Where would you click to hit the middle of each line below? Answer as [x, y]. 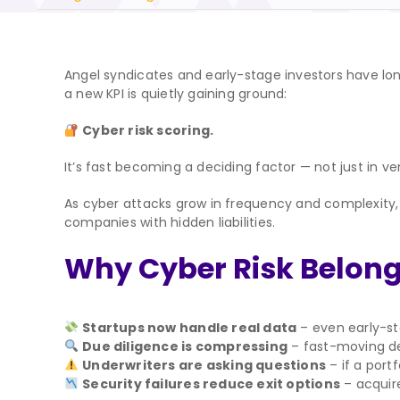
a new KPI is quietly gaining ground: [176, 94]
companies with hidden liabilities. [170, 223]
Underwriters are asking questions [204, 365]
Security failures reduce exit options [211, 383]
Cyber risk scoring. [148, 131]
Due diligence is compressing [185, 346]
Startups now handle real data [190, 327]
